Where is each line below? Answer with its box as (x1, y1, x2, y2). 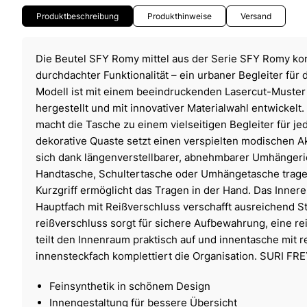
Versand (241, 10, 271, 21)
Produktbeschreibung (36, 10, 119, 21)
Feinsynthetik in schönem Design (49, 279, 210, 293)
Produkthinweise (147, 10, 212, 21)
